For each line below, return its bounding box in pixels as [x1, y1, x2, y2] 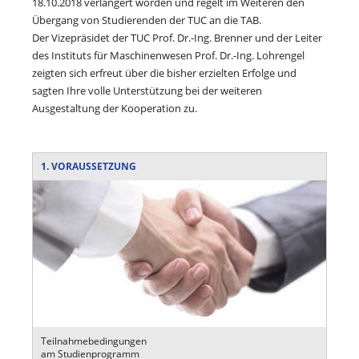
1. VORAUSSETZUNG [41, 159, 136, 173]
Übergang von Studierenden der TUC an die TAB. [32, 13, 261, 27]
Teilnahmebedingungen [41, 333, 149, 348]
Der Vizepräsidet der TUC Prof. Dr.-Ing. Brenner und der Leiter [32, 30, 322, 45]
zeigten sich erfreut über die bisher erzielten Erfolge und [32, 66, 296, 80]
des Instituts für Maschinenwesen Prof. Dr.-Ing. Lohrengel [32, 48, 305, 63]
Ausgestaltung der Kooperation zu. [32, 101, 197, 115]
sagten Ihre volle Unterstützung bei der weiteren [32, 83, 262, 98]
